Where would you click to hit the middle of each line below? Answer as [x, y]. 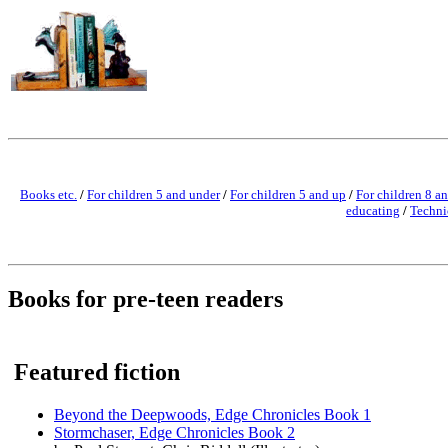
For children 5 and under [153, 194]
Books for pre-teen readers [145, 298]
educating [373, 210]
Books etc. [48, 194]
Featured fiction [97, 371]
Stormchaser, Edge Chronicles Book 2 [174, 432]
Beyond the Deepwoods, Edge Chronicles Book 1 [212, 414]
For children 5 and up [288, 194]
